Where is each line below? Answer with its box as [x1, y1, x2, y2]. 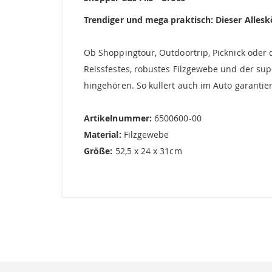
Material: [84, 129, 121, 140]
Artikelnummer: [84, 112, 152, 124]
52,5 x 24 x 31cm [115, 145, 182, 157]
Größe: [84, 145, 115, 157]
